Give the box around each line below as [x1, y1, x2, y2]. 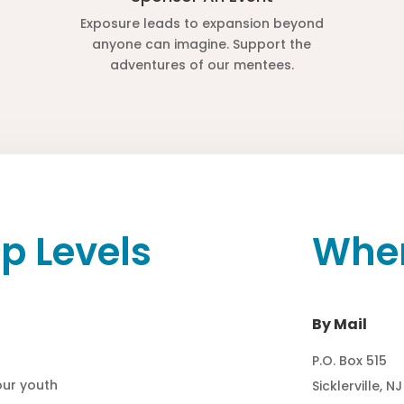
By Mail [311, 314, 367, 335]
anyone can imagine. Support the [92, 35, 312, 54]
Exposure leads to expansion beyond [79, 14, 324, 33]
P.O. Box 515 [311, 352, 387, 371]
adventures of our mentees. [109, 56, 294, 75]
